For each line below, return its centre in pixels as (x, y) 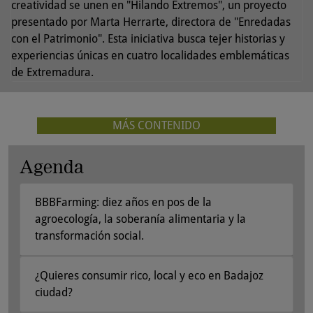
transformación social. (89, 235)
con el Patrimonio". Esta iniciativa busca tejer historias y (148, 38)
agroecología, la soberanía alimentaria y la (140, 219)
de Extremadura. (52, 72)
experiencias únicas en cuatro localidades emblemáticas (150, 55)
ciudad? (54, 292)
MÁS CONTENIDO (156, 125)
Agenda (52, 166)
